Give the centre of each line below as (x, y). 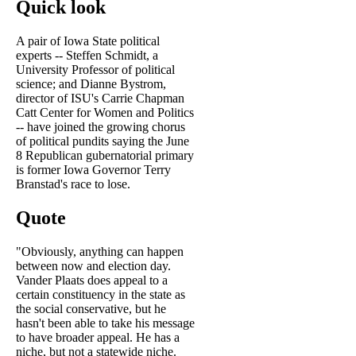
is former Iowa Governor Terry (93, 170)
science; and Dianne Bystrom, (91, 84)
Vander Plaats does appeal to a (92, 280)
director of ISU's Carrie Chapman (100, 99)
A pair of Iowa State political (88, 41)
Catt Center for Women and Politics (105, 113)
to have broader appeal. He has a (98, 337)
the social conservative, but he (91, 308)
